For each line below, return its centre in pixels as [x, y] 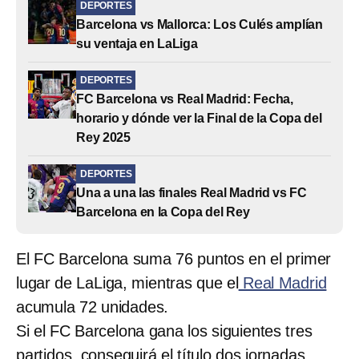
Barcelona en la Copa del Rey [163, 212]
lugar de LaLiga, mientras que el [127, 282]
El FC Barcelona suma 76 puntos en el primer [174, 258]
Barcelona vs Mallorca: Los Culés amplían [200, 24]
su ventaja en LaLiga [137, 43]
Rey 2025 [103, 137]
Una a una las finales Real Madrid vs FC [192, 192]
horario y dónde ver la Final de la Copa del [199, 118]
